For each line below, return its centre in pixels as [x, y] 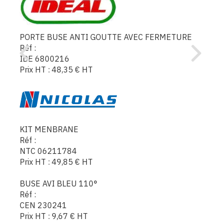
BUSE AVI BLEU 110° [58, 183]
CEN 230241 [43, 205]
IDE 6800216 [45, 58]
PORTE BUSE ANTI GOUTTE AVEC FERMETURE [106, 37]
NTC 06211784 [48, 151]
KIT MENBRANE [49, 129]
